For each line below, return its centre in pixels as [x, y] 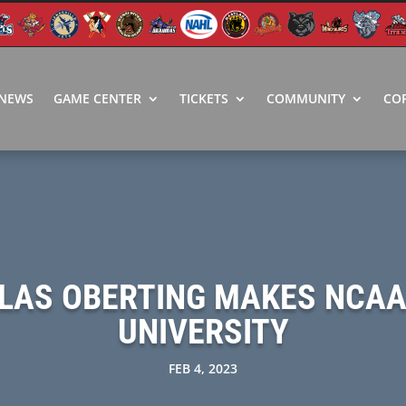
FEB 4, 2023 [203, 368]
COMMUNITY [305, 98]
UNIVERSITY [203, 331]
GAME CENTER [97, 98]
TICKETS [203, 98]
